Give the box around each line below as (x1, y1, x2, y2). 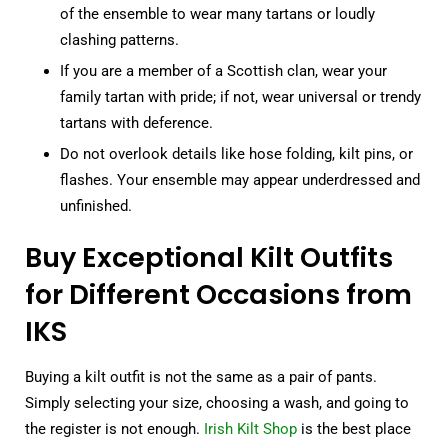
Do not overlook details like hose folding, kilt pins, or (60, 145, 413, 164)
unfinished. (60, 197, 132, 216)
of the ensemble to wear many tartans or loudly (60, 5, 375, 24)
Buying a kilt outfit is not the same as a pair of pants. (25, 367, 377, 386)
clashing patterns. (60, 31, 179, 50)
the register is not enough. (25, 419, 204, 438)
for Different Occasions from (25, 276, 412, 314)
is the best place (297, 419, 411, 438)
